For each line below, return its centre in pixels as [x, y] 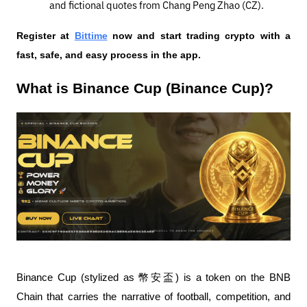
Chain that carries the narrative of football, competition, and [153, 296]
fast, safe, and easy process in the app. [109, 55]
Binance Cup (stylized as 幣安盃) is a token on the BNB [153, 277]
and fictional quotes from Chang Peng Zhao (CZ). [157, 6]
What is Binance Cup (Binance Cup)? [145, 88]
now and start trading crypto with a [199, 36]
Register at [43, 36]
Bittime [91, 36]
